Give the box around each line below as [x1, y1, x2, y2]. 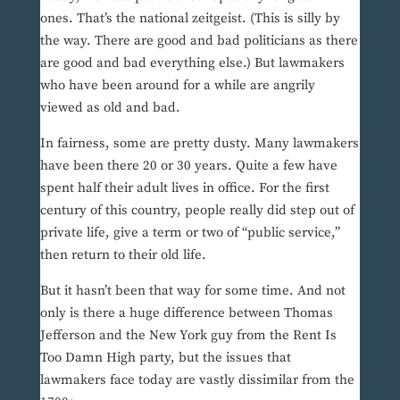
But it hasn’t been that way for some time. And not [39, 282, 346, 300]
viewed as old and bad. [39, 99, 180, 117]
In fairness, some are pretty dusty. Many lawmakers [39, 135, 359, 153]
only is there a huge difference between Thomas [39, 304, 333, 322]
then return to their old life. [39, 246, 206, 264]
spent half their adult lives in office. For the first [39, 179, 329, 197]
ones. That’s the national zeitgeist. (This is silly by [39, 10, 340, 28]
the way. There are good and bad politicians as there [39, 32, 358, 50]
